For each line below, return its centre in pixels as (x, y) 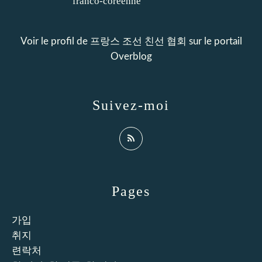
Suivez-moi (131, 105)
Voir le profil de (55, 41)
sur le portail (214, 41)
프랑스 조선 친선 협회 (138, 41)
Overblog (131, 56)
